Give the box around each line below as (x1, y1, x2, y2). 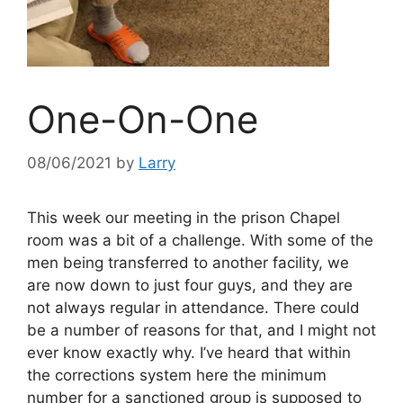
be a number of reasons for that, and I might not (27, 321, 376, 340)
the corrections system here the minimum (27, 366, 327, 385)
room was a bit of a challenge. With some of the (27, 231, 373, 250)
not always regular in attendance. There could (27, 299, 360, 318)
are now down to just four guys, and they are (27, 276, 353, 295)
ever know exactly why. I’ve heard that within (27, 344, 351, 363)
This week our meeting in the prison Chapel (27, 209, 340, 228)
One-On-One (27, 95, 258, 142)
